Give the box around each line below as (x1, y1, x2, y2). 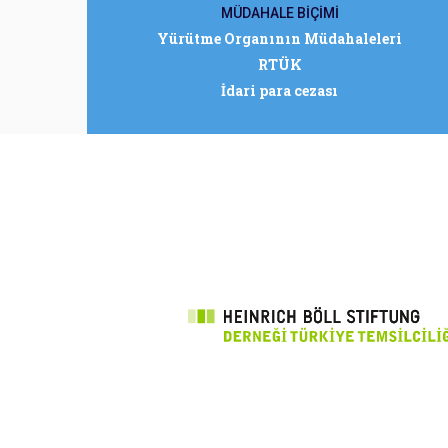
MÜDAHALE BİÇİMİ (220, 5, 339, 21)
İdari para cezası (221, 81, 338, 100)
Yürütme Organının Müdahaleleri (157, 29, 402, 48)
